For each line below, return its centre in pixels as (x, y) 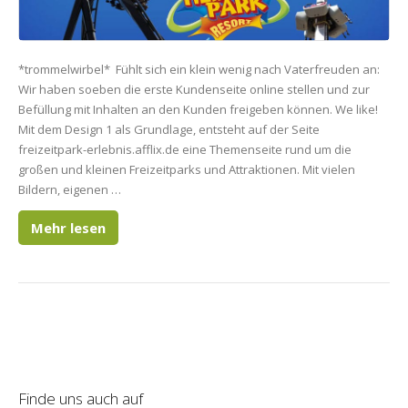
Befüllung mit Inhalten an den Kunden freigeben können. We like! (198, 109)
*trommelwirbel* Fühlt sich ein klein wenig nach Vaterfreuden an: (199, 69)
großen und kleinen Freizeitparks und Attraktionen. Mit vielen (187, 169)
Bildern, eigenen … (70, 189)
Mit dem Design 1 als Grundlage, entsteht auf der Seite (169, 129)
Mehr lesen (68, 228)
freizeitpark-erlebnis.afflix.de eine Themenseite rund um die (185, 149)
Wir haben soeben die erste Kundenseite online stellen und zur (194, 89)
